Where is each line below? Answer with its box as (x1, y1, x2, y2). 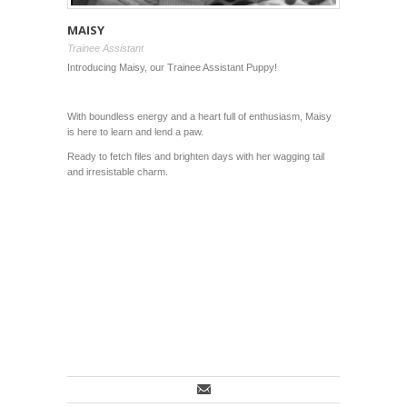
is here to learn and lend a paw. (67, 126, 203, 138)
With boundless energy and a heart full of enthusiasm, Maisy (67, 111, 332, 123)
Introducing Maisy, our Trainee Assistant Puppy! (67, 62, 277, 74)
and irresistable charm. (67, 166, 168, 178)
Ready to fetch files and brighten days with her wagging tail (67, 151, 324, 163)
